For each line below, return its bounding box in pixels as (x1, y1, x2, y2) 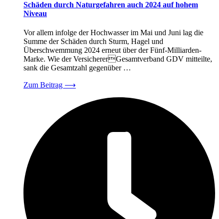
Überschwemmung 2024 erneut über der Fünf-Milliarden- (23, 46, 201, 55)
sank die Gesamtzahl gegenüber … (23, 64, 131, 72)
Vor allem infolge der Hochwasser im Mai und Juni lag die (23, 28, 203, 37)
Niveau (23, 9, 47, 18)
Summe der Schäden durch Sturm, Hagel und (23, 37, 163, 46)
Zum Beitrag (23, 81, 65, 89)
